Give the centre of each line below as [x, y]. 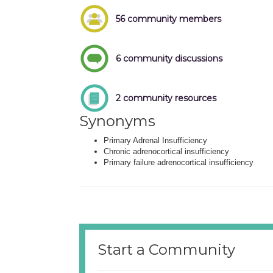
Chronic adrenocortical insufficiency [166, 151]
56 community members [168, 19]
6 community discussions [169, 58]
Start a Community [166, 249]
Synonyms [117, 121]
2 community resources [166, 98]
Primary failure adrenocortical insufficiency [179, 162]
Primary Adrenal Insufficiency [155, 140]
